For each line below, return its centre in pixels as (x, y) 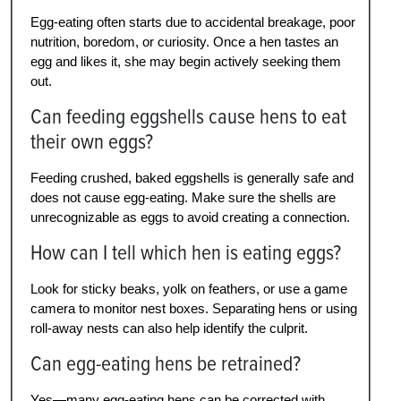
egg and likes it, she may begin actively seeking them (186, 61)
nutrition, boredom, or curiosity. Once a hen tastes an (184, 41)
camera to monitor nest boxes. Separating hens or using (194, 308)
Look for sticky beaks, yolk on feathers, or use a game (189, 288)
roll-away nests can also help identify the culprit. (169, 328)
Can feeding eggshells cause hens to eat (188, 116)
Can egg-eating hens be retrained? (166, 363)
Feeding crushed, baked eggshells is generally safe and (192, 177)
